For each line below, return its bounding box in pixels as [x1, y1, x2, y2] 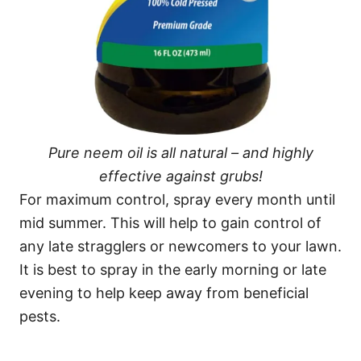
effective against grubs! [98, 168, 263, 185]
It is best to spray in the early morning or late [19, 261, 326, 279]
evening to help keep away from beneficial [19, 284, 309, 302]
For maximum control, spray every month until [19, 191, 335, 209]
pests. [19, 308, 60, 326]
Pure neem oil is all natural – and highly [48, 144, 313, 162]
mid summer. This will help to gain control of [19, 214, 322, 232]
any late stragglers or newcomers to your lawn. [19, 238, 342, 255]
